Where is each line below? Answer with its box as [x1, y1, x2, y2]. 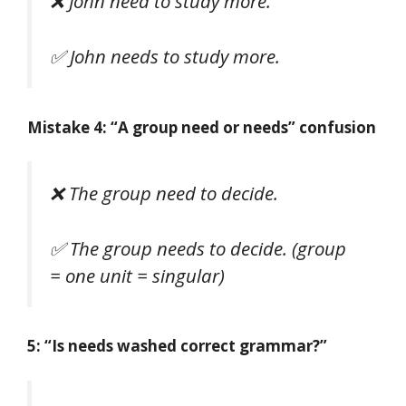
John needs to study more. [70, 43, 280, 70]
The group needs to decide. [70, 235, 287, 261]
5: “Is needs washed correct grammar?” [27, 335, 327, 357]
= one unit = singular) [50, 262, 225, 288]
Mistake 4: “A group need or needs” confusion [27, 116, 376, 138]
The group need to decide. [69, 180, 278, 207]
